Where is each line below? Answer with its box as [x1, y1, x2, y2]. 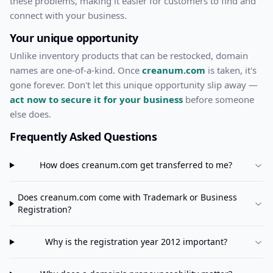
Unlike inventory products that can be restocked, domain [10, 49, 248, 62]
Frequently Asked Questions [10, 129, 157, 144]
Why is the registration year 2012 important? [44, 236, 227, 248]
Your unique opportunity [10, 30, 138, 46]
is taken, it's [205, 64, 257, 77]
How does [40, 159, 82, 171]
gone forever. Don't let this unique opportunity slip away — [10, 79, 258, 91]
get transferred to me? [138, 159, 233, 171]
